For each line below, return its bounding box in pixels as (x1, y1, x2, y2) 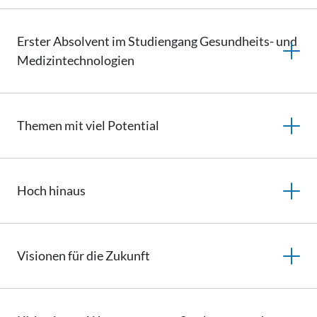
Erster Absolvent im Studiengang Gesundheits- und (17, 33, 297, 49)
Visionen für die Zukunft (17, 248, 150, 263)
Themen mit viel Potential (17, 117, 159, 133)
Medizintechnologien (17, 52, 134, 68)
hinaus (49, 183, 86, 198)
